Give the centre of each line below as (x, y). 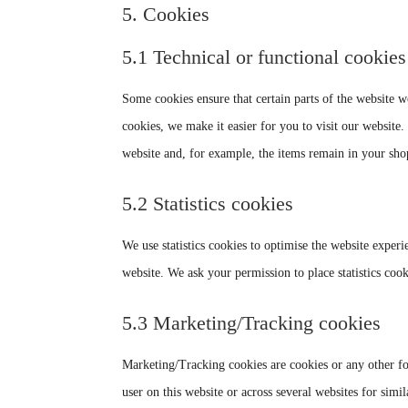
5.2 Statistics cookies (208, 203)
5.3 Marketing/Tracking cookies (252, 322)
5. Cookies (166, 14)
